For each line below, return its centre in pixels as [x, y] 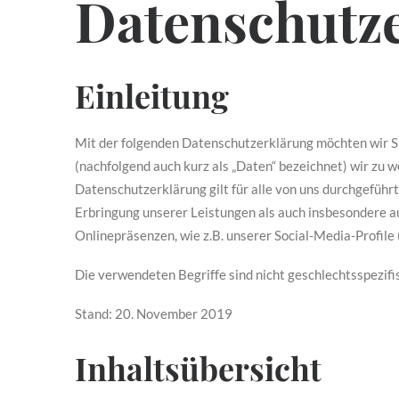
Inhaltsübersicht [198, 368]
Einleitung [152, 95]
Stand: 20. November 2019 [154, 313]
